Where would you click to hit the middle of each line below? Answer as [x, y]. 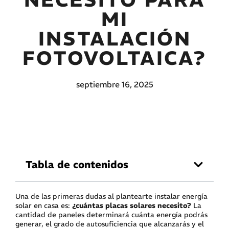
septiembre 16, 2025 [114, 84]
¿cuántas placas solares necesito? [132, 206]
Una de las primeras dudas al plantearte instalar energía [111, 197]
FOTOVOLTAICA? [115, 58]
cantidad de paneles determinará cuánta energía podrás [111, 215]
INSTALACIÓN [114, 38]
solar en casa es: [44, 206]
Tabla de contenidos [77, 165]
